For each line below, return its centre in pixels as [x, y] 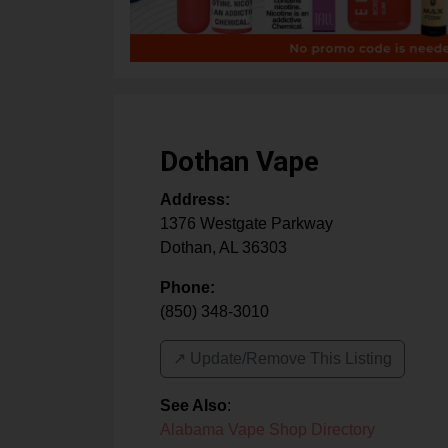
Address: [195, 200]
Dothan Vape [239, 162]
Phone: [187, 288]
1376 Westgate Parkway [246, 224]
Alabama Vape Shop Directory [267, 430]
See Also [193, 406]
